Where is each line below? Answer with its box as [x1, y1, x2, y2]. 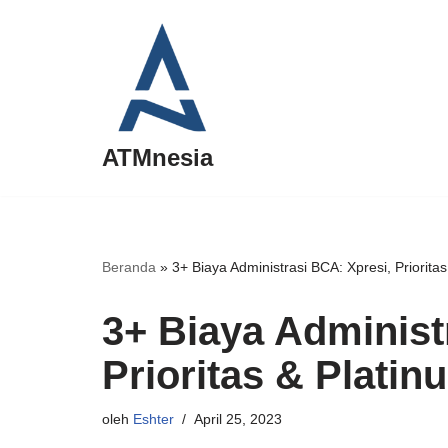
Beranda [102, 259, 156, 275]
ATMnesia [102, 144, 213, 171]
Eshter [133, 411, 174, 427]
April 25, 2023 [194, 411, 282, 427]
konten [15, 101, 63, 118]
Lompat [15, 47, 68, 64]
